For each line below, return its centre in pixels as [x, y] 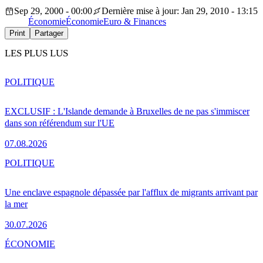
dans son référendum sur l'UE [60, 123]
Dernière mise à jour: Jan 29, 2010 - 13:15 [180, 11]
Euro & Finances [135, 22]
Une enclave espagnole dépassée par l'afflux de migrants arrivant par [131, 192]
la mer [16, 204]
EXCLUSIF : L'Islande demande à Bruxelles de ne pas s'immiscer [127, 111]
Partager [49, 33]
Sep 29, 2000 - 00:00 [53, 11]
